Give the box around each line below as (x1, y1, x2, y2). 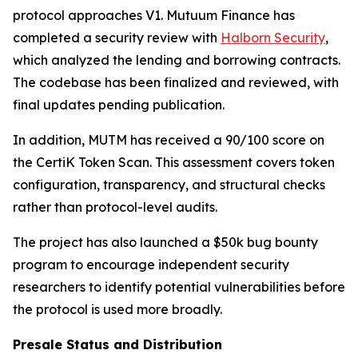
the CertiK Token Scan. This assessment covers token (13, 153, 335, 170)
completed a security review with (13, 29, 221, 46)
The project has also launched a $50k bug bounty (13, 233, 318, 250)
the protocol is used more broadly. (13, 300, 222, 317)
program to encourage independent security (13, 256, 289, 272)
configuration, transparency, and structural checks (13, 176, 325, 193)
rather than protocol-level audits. (13, 198, 217, 215)
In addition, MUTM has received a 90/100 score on (13, 131, 324, 148)
